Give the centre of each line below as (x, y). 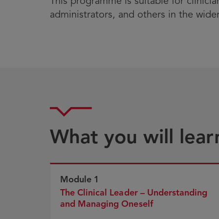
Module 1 (80, 180)
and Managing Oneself (108, 204)
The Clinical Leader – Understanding (134, 193)
